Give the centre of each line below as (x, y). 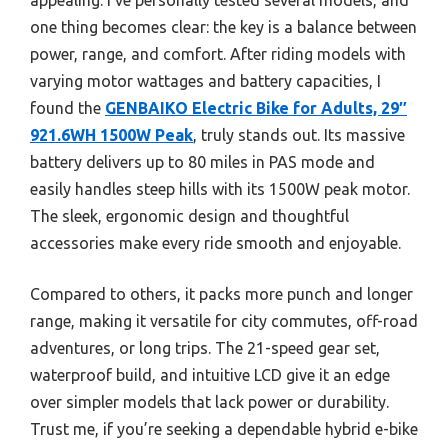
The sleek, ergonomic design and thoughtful (189, 215)
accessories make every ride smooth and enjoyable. (215, 242)
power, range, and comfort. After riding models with (218, 53)
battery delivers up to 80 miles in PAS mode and (202, 161)
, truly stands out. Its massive (299, 134)
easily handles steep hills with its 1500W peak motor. (220, 188)
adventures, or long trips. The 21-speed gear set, (205, 347)
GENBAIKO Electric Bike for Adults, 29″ (256, 107)
